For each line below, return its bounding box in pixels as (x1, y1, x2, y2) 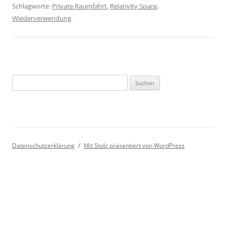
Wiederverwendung (12, 14, 71, 23)
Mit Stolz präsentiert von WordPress (83, 141, 185, 150)
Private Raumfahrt (52, 2, 107, 11)
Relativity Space (110, 2, 157, 11)
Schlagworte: (12, 2, 52, 11)
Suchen (12, 76, 34, 85)
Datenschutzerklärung (12, 141, 75, 150)
